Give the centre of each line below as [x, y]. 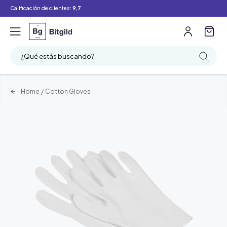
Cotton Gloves [68, 91]
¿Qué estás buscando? [57, 56]
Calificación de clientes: [41, 8]
